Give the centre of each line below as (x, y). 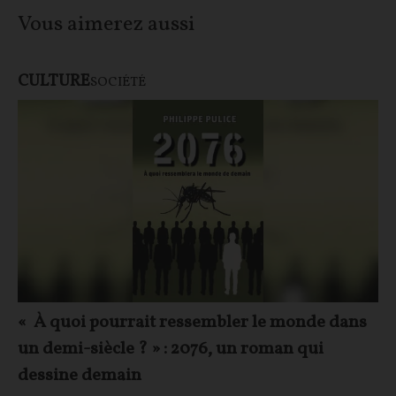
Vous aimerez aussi (106, 25)
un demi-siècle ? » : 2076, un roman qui (171, 350)
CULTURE (54, 82)
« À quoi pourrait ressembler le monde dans (192, 323)
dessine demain (80, 376)
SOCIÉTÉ (118, 83)
